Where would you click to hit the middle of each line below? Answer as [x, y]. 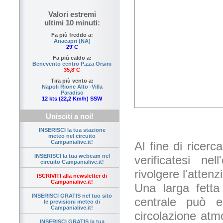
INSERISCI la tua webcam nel [72, 156]
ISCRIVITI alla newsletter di [72, 176]
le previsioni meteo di [72, 202]
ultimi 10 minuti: [72, 23]
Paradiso [72, 93]
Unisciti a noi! [70, 116]
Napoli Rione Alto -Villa [72, 87]
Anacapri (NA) [72, 41]
